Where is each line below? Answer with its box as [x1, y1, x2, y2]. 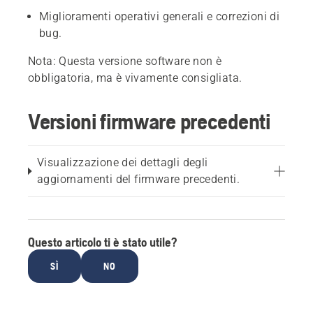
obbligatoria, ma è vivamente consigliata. [28, 71, 242, 85]
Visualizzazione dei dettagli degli [37, 156, 208, 169]
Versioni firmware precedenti [28, 108, 270, 134]
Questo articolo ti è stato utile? [28, 235, 177, 249]
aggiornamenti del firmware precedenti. [37, 173, 240, 186]
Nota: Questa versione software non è [28, 54, 222, 68]
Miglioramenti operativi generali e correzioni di [39, 10, 280, 23]
